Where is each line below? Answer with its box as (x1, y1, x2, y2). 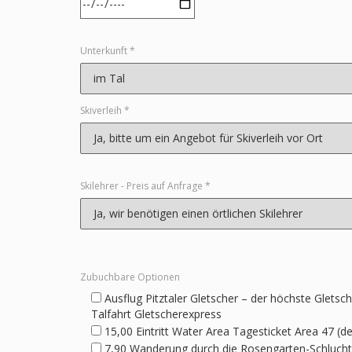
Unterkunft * (80, 43, 135, 57)
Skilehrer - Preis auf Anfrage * (80, 178, 211, 192)
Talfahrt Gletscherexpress (91, 306, 222, 321)
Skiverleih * (80, 103, 130, 117)
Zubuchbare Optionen (80, 269, 180, 284)
